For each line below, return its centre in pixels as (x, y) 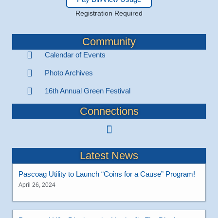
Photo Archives (69, 73)
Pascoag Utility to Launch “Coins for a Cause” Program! (107, 174)
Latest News (109, 155)
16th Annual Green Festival (88, 91)
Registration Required (109, 13)
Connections (109, 111)
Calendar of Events (75, 54)
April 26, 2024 (37, 185)
